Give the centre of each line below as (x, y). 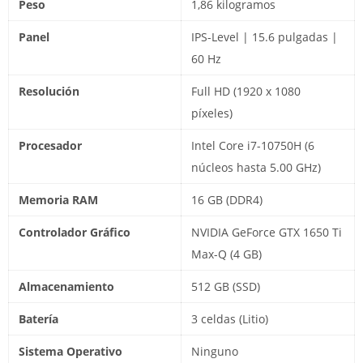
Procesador (50, 146)
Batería (38, 319)
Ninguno (215, 352)
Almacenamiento (66, 287)
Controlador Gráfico (75, 233)
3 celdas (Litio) (230, 319)
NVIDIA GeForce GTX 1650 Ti (267, 233)
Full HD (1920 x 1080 (246, 92)
